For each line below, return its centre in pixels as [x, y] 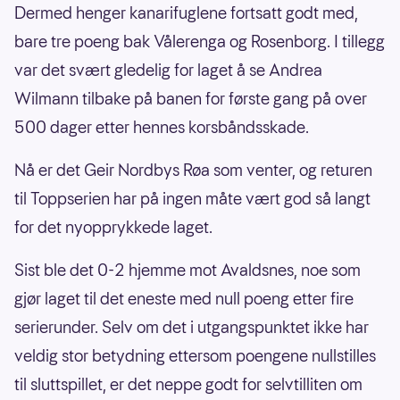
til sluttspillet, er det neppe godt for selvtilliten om [188, 385]
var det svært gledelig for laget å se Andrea [168, 71]
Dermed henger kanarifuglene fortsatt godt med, [186, 13]
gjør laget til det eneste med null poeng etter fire [184, 299]
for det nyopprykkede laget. [113, 228]
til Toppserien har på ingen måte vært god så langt [192, 199]
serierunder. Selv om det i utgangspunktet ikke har [192, 328]
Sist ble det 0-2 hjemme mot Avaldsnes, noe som [187, 271]
